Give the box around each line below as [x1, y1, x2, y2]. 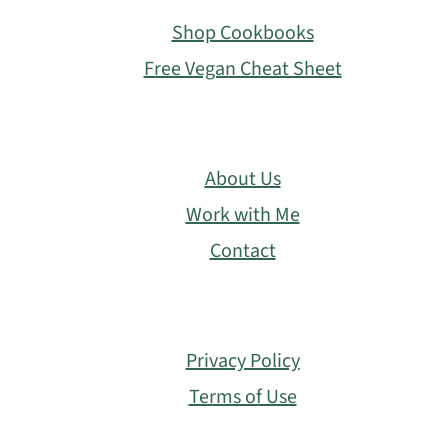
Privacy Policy [185, 346, 300, 375]
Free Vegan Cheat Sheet [143, 54, 342, 83]
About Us [204, 164, 281, 193]
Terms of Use [188, 382, 297, 411]
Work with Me [185, 200, 300, 229]
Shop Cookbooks [171, 18, 314, 47]
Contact [209, 236, 276, 265]
